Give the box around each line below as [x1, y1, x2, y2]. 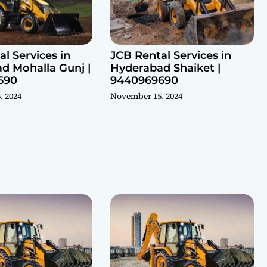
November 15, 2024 [110, 89, 183, 102]
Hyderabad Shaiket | [110, 61, 221, 74]
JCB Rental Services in [110, 48, 232, 62]
